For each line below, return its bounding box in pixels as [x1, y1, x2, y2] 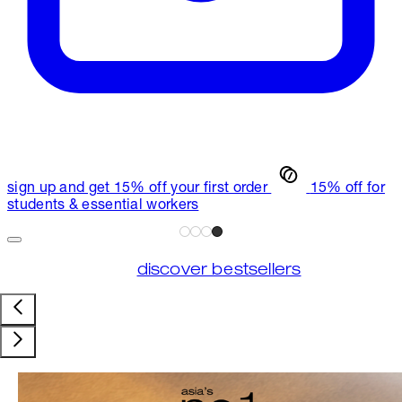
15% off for [310, 181, 385, 197]
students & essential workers [7, 198, 199, 214]
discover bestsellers [136, 262, 301, 279]
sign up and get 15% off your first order [7, 181, 267, 197]
